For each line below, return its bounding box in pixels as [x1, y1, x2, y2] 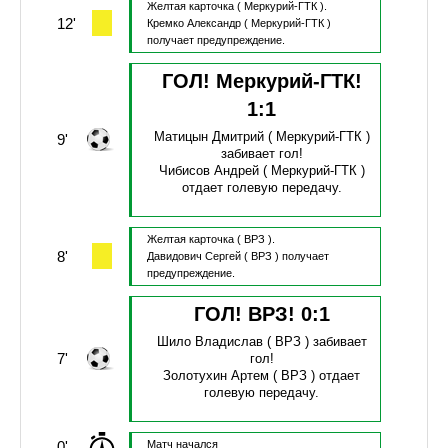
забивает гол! [220, 146, 303, 162]
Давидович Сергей [146, 250, 241, 263]
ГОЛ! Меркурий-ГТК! [161, 70, 362, 93]
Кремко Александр [146, 17, 241, 30]
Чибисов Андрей [158, 163, 259, 179]
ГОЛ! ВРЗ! [193, 303, 301, 326]
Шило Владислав [156, 334, 263, 350]
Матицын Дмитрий [153, 129, 264, 145]
